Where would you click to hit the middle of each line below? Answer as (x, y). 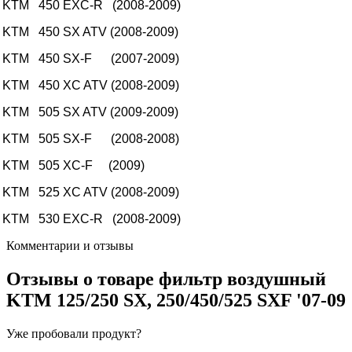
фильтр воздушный (242, 279)
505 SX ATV (73, 112)
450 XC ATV (73, 85)
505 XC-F (66, 165)
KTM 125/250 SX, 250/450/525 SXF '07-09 (176, 300)
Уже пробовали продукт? (74, 333)
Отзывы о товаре (82, 279)
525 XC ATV (73, 192)
